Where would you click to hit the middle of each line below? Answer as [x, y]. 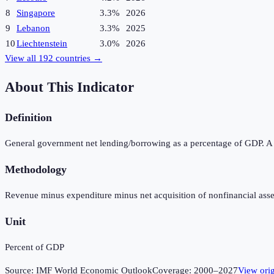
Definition [28, 117]
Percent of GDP [35, 247]
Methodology [36, 169]
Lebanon [33, 28]
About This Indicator [69, 87]
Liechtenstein [42, 44]
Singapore [36, 13]
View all [22, 58]
